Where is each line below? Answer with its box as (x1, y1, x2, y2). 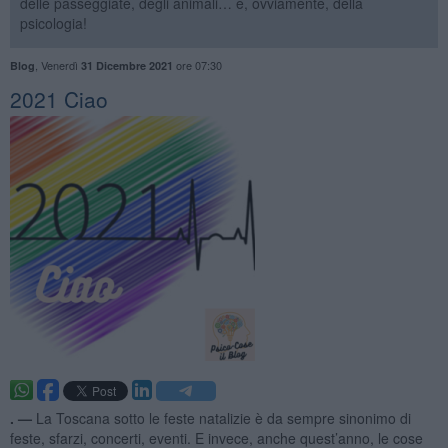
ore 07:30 (172, 56, 222, 73)
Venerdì (40, 56, 81, 73)
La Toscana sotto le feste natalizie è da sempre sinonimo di (35, 407, 411, 428)
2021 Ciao (9, 83, 108, 114)
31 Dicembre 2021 (80, 57, 173, 73)
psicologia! (19, 12, 87, 33)
